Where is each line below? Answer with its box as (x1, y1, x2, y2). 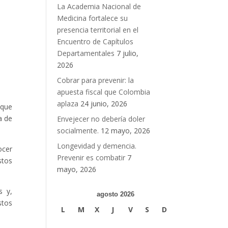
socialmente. (56, 126, 99, 136)
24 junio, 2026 (80, 99, 127, 109)
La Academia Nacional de (56, 2, 141, 12)
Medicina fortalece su (56, 13, 128, 23)
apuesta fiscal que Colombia (56, 87, 150, 97)
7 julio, (116, 48, 138, 59)
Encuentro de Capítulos (56, 37, 133, 47)
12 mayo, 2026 (100, 126, 150, 136)
